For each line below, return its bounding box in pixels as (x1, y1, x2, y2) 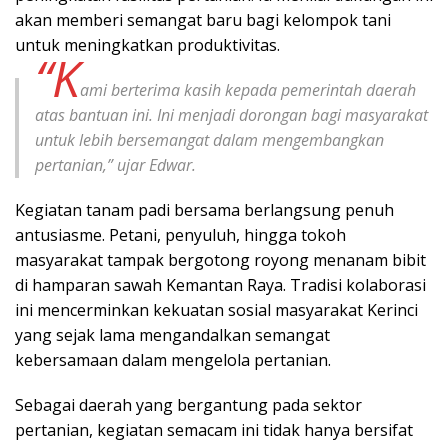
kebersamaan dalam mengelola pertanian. (15, 348, 331, 371)
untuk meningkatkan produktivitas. (15, 33, 280, 56)
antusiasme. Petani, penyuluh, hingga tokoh (15, 223, 346, 246)
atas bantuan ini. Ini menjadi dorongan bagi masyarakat (35, 103, 428, 126)
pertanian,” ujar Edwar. (35, 153, 196, 176)
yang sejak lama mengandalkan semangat (15, 323, 330, 346)
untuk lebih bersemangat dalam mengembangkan (35, 128, 384, 151)
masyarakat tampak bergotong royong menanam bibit (15, 248, 426, 271)
